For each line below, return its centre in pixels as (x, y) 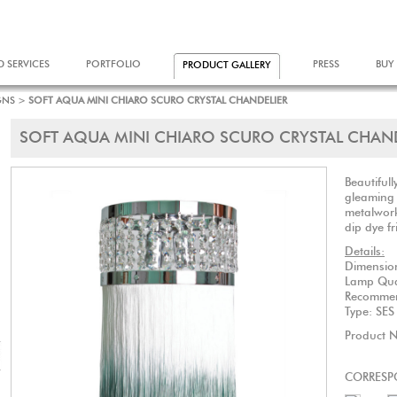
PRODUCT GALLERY (227, 65)
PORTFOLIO (113, 64)
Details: (365, 252)
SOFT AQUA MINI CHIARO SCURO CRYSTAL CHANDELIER (158, 101)
